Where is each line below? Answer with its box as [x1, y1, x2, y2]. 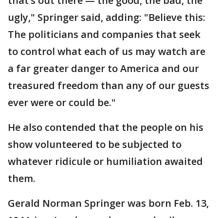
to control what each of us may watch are [8, 44, 205, 58]
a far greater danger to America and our [8, 61, 199, 75]
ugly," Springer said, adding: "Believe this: [8, 10, 205, 24]
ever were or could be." [8, 95, 116, 109]
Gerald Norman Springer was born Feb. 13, [8, 196, 209, 210]
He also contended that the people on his [8, 120, 203, 134]
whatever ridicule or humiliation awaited [8, 154, 203, 168]
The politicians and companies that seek [8, 27, 200, 41]
